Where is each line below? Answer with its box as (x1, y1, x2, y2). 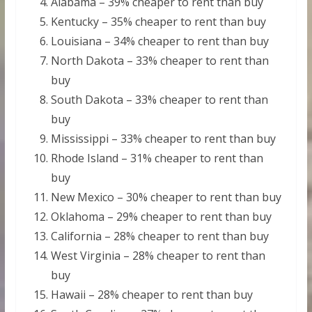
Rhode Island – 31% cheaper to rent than (50, 150, 263, 166)
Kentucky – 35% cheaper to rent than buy (50, 14, 266, 30)
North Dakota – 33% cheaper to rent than (50, 53, 269, 69)
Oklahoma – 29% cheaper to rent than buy (50, 209, 272, 225)
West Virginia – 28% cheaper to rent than (50, 248, 265, 264)
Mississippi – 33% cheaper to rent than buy (50, 131, 276, 147)
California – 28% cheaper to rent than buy (50, 228, 269, 244)
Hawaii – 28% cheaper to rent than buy (50, 287, 253, 303)
